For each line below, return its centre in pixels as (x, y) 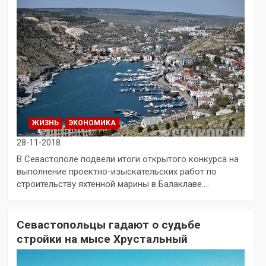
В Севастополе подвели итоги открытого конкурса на (127, 159)
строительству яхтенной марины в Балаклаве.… (113, 184)
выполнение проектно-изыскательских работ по (116, 171)
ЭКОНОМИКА (92, 123)
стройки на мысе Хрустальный (102, 239)
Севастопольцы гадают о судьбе (108, 224)
